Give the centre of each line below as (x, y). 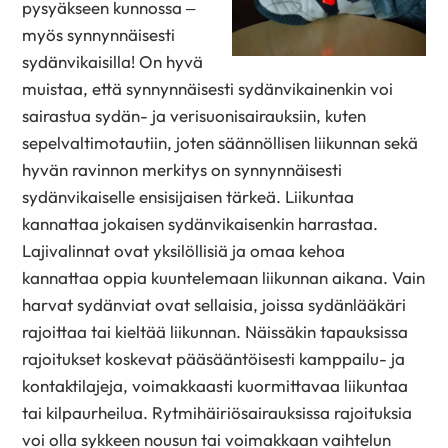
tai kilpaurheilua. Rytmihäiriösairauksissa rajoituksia (217, 413)
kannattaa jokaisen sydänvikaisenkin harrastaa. (200, 224)
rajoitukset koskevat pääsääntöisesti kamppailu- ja (214, 359)
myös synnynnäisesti (99, 35)
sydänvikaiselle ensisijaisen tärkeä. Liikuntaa (188, 197)
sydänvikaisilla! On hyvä (113, 62)
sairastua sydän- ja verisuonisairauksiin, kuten (194, 116)
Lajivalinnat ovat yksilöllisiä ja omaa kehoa (184, 251)
